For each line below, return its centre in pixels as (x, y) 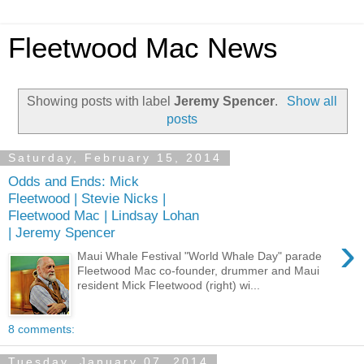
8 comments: (41, 329)
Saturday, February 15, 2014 (115, 158)
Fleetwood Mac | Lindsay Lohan (104, 216)
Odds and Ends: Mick (74, 182)
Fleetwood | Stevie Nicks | (87, 199)
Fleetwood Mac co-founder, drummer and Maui (199, 270)
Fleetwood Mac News (143, 48)
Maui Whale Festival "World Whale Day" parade (201, 256)
